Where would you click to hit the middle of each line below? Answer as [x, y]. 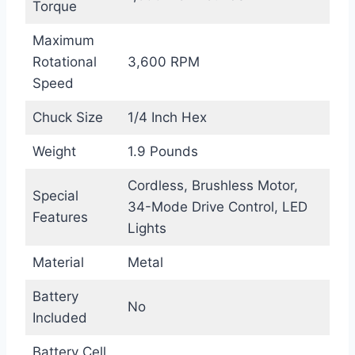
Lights [147, 229]
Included [59, 318]
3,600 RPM [163, 62]
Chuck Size [67, 118]
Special [55, 196]
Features [60, 218]
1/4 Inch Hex [167, 118]
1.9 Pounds [162, 152]
